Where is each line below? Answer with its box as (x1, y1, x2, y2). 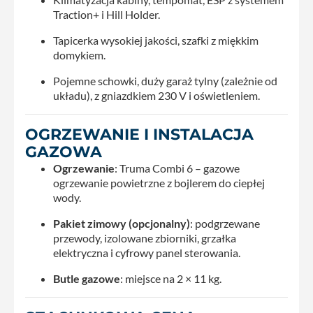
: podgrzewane (190, 216, 260, 230)
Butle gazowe (53, 271, 120, 285)
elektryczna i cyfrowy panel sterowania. (53, 245, 240, 259)
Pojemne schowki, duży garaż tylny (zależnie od (53, 73, 277, 87)
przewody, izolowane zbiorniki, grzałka (53, 231, 236, 245)
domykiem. (53, 48, 105, 61)
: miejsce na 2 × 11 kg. (120, 271, 221, 285)
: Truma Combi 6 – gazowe (115, 161, 240, 175)
